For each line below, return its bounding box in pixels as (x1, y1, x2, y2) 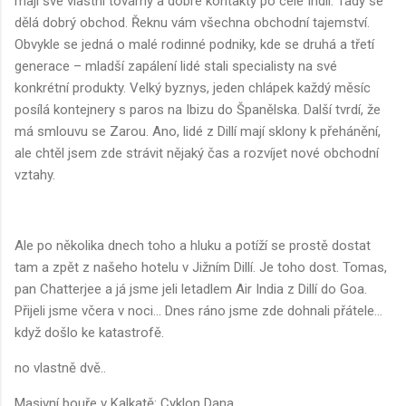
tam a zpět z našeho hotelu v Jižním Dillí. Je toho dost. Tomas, (14, 259, 387, 276)
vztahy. (14, 167, 55, 184)
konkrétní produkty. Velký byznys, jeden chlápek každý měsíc (14, 80, 371, 97)
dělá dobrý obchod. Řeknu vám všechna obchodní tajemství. (14, 14, 370, 32)
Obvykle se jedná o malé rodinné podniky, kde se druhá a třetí (14, 36, 374, 53)
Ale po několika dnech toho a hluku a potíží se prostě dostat (14, 237, 371, 255)
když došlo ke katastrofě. (14, 324, 164, 342)
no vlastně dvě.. (14, 360, 106, 377)
